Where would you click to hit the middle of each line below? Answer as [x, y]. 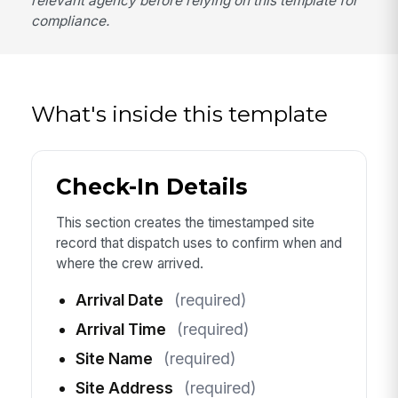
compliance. [71, 20]
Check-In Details [151, 187]
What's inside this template [180, 113]
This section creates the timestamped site [185, 222]
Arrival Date [119, 300]
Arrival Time [120, 330]
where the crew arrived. [129, 263]
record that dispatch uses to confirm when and [199, 243]
